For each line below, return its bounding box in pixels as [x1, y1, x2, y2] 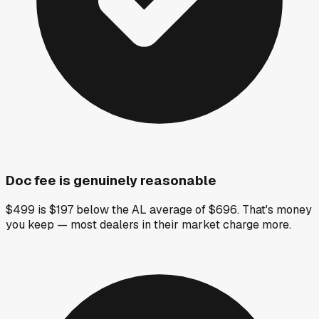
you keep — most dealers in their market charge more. [6, 217, 291, 233]
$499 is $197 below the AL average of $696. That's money [6, 202, 312, 218]
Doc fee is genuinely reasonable [6, 171, 216, 189]
